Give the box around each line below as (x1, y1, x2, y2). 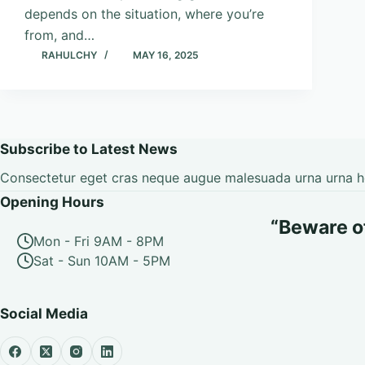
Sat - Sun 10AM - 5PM (33, 253, 170, 270)
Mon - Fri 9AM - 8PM (33, 233, 164, 250)
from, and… (24, 27, 95, 44)
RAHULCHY (42, 49, 97, 62)
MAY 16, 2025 (133, 49, 199, 62)
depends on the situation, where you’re (24, 6, 264, 23)
